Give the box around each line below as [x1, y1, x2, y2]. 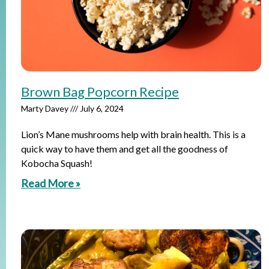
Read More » [21, 177, 80, 190]
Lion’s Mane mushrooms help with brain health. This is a [21, 128, 246, 140]
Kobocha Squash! [21, 157, 92, 169]
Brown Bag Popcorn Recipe [21, 83, 179, 100]
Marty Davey [21, 103, 70, 113]
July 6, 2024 [78, 103, 124, 113]
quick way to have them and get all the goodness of [21, 143, 228, 154]
